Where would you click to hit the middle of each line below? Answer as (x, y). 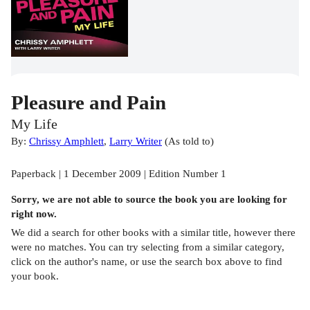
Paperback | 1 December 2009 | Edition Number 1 (119, 174)
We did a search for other (67, 232)
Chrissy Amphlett (66, 141)
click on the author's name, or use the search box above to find (147, 261)
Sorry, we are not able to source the (93, 199)
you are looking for (242, 199)
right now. (34, 214)
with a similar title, (191, 232)
